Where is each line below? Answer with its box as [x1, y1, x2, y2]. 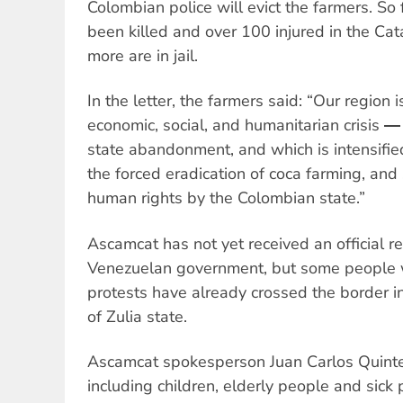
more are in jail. [87, 44, 198, 67]
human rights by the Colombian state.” [87, 187, 365, 210]
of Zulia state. [87, 305, 187, 327]
